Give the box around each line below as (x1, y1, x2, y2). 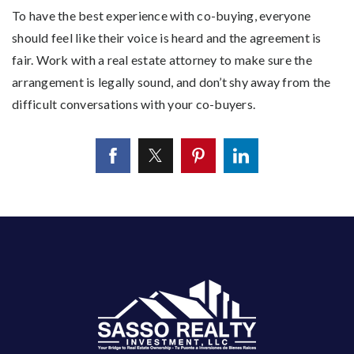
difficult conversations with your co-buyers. (12, 96, 255, 112)
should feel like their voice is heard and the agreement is (12, 30, 322, 46)
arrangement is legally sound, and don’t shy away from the (12, 74, 331, 90)
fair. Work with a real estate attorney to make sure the (12, 52, 312, 68)
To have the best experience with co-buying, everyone (12, 8, 311, 24)
